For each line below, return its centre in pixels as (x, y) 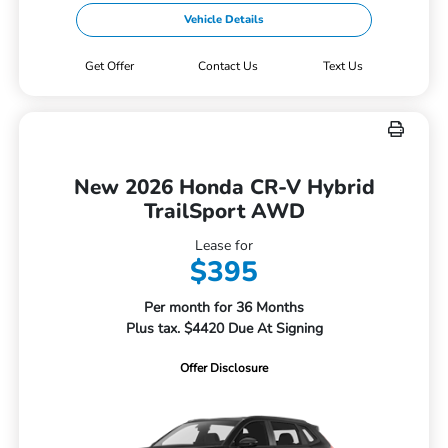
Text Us (343, 66)
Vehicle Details (224, 20)
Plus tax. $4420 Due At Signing (224, 329)
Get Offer (109, 66)
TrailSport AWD (224, 211)
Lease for (224, 246)
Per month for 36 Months (224, 308)
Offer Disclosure (224, 368)
